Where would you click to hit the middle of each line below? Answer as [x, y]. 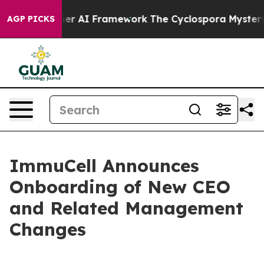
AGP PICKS [31, 19]
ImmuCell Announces [104, 166]
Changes [48, 229]
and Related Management [126, 208]
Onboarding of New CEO [120, 187]
